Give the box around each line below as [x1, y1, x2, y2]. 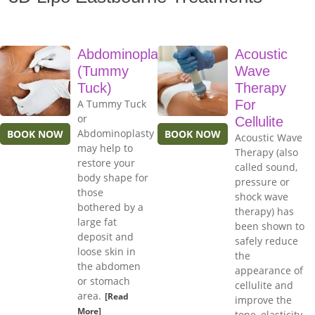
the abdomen [77, 259, 141, 274]
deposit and [77, 230, 134, 244]
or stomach [77, 274, 130, 288]
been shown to [235, 219, 304, 233]
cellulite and [235, 278, 293, 292]
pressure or [235, 175, 290, 189]
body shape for [77, 171, 148, 185]
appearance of [235, 264, 303, 278]
